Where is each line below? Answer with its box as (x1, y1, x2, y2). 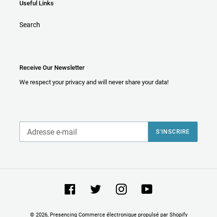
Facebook (75, 184, 105, 192)
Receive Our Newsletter (19, 64, 85, 71)
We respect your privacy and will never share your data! (19, 78, 169, 86)
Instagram (126, 184, 158, 192)
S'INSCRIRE (156, 128, 190, 135)
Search (19, 21, 40, 29)
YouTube (152, 184, 178, 192)
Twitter (101, 184, 122, 192)
